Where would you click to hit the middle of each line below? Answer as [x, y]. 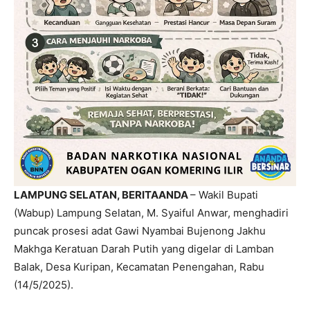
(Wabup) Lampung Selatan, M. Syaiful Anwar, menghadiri [151, 213]
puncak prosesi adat [64, 231]
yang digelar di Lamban [216, 249]
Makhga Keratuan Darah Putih [86, 249]
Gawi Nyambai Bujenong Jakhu [190, 231]
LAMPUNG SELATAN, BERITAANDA [102, 195]
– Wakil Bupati [224, 195]
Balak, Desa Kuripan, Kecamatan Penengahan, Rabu [139, 267]
